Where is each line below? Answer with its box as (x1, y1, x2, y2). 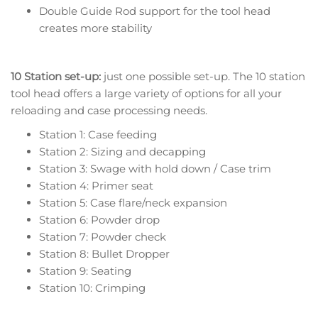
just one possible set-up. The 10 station (104, 69, 305, 83)
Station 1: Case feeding (39, 127, 157, 141)
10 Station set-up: (11, 69, 104, 83)
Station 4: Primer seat (39, 178, 153, 192)
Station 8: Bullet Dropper (39, 246, 170, 261)
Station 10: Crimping (39, 280, 146, 295)
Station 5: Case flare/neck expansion (39, 195, 227, 209)
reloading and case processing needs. (11, 103, 207, 117)
